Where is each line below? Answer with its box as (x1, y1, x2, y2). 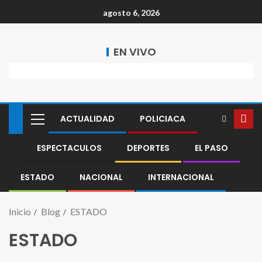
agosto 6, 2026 (102, 8, 160, 18)
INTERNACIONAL (148, 171, 214, 183)
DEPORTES (127, 142, 170, 154)
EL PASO (195, 142, 228, 154)
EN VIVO (113, 44, 156, 59)
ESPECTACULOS (37, 142, 102, 154)
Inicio (9, 206, 31, 217)
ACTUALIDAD (60, 113, 115, 125)
